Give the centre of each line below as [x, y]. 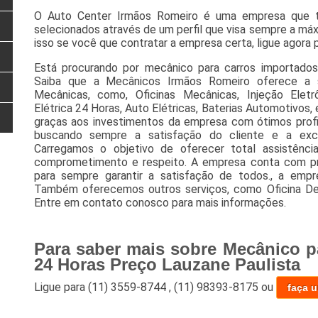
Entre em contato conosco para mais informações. [160, 203]
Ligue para [61, 287]
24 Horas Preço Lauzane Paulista [167, 265]
